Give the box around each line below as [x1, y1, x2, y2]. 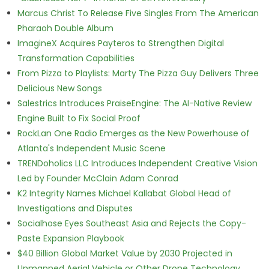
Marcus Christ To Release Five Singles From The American [17, 7, 259, 19]
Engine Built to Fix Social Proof [17, 112, 141, 124]
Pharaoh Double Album [17, 22, 113, 34]
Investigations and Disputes [17, 202, 133, 214]
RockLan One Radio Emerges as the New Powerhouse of [17, 127, 250, 139]
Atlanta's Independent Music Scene [17, 142, 166, 154]
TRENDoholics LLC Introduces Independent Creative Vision [17, 157, 258, 169]
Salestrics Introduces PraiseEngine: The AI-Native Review [17, 97, 252, 109]
